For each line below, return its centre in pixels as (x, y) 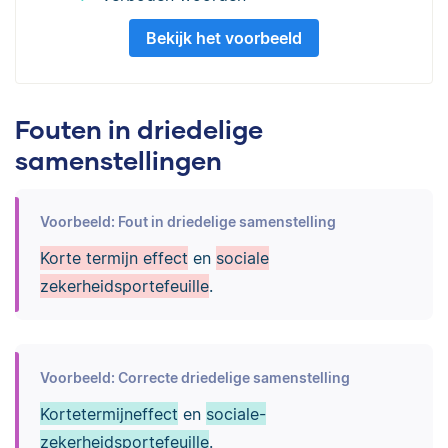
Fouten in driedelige (139, 128)
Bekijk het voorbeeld (224, 37)
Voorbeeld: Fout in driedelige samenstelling (187, 221)
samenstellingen (118, 159)
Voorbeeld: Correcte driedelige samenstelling (194, 377)
